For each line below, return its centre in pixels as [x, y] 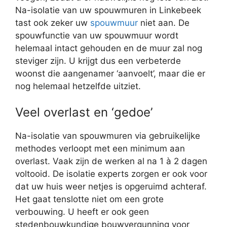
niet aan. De [164, 23]
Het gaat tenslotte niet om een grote [89, 199]
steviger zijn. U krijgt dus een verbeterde [98, 61]
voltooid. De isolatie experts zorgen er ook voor [111, 174]
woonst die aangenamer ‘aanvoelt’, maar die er [110, 73]
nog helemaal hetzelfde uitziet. [78, 86]
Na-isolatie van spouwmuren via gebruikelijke [108, 136]
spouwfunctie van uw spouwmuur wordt [97, 35]
